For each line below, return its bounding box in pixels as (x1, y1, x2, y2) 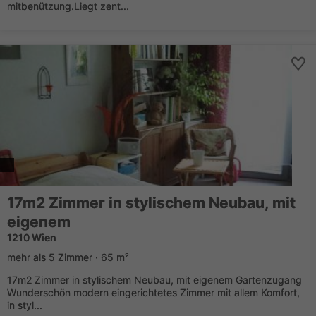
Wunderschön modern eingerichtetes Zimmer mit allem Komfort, (7, 286, 300, 298)
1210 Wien (7, 231, 56, 243)
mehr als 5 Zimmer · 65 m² (7, 251, 129, 263)
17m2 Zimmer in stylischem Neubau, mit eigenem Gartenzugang (7, 274, 302, 286)
